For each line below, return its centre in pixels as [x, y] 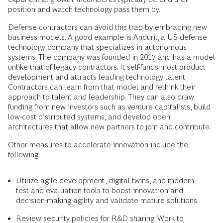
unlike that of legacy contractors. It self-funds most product [107, 67]
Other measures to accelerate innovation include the [98, 144]
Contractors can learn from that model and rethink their [102, 87]
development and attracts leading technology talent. [97, 77]
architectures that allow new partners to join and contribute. [110, 126]
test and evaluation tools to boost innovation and [100, 190]
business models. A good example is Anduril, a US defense [108, 37]
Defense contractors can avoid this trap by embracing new [108, 27]
